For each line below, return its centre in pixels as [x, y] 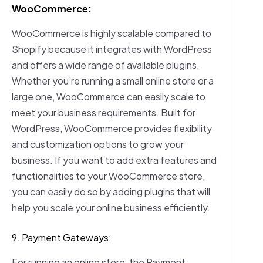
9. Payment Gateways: [62, 238]
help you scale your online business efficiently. [111, 208]
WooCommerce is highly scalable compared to [112, 33]
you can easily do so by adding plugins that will [111, 192]
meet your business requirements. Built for [104, 113]
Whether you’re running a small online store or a [113, 81]
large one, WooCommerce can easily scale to [109, 97]
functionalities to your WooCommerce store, [108, 176]
